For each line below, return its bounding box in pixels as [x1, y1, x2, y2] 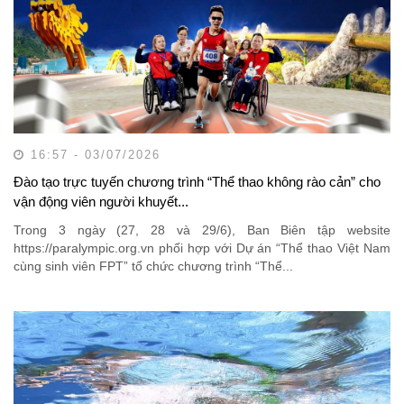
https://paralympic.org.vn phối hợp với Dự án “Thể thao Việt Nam [14, 240, 390, 255]
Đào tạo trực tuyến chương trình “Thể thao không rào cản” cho [14, 173, 381, 189]
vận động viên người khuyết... [14, 193, 188, 209]
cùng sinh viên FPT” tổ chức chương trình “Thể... [14, 258, 293, 273]
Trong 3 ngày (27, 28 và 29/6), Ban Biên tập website [14, 222, 390, 237]
